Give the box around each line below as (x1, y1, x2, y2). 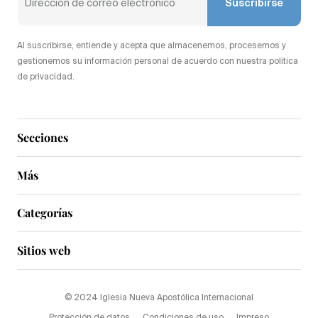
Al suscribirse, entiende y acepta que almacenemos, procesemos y (17, 42, 286, 51)
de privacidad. (17, 73, 75, 82)
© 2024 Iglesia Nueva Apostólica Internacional (65, 294, 253, 303)
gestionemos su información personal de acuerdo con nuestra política (17, 57, 298, 67)
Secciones (17, 130, 68, 146)
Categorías (17, 205, 72, 221)
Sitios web (17, 243, 70, 258)
